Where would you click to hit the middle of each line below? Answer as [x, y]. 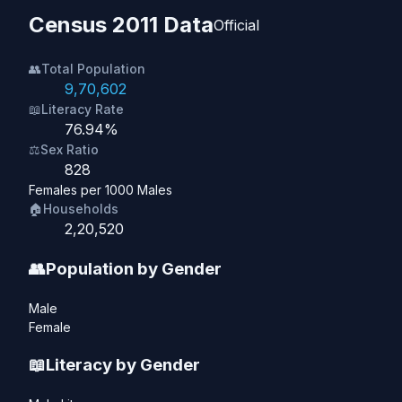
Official [236, 26]
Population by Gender [134, 268]
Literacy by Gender [123, 365]
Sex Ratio [70, 150]
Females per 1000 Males [100, 190]
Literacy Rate [83, 109]
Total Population [93, 69]
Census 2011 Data [121, 25]
